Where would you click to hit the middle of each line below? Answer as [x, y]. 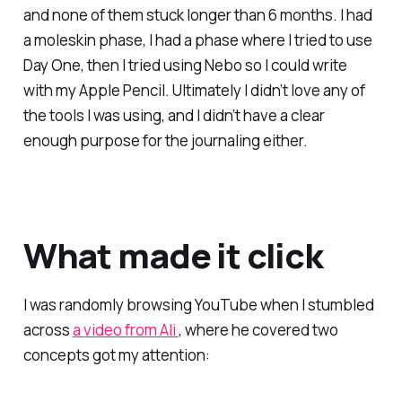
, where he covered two [258, 330]
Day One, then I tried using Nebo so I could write [185, 66]
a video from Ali [125, 330]
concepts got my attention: [116, 355]
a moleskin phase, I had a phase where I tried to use [197, 40]
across [48, 330]
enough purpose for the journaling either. [165, 141]
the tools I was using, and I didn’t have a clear [174, 116]
